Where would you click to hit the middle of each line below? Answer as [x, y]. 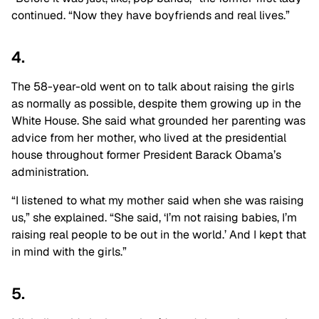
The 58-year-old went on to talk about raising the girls [153, 87]
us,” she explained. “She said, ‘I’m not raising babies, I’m [154, 218]
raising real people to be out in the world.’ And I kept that [159, 235]
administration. [50, 172]
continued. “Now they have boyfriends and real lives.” [151, 15]
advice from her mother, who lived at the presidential [149, 138]
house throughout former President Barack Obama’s [146, 155]
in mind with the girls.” [69, 252]
